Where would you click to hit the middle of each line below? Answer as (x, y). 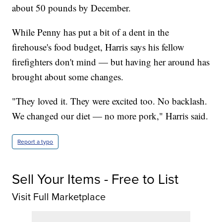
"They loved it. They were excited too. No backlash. (110, 101)
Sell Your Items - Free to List (95, 179)
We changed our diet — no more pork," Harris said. (110, 115)
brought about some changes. (68, 76)
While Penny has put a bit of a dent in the (91, 32)
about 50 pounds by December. (72, 7)
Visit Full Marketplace (59, 196)
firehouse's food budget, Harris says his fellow (98, 47)
